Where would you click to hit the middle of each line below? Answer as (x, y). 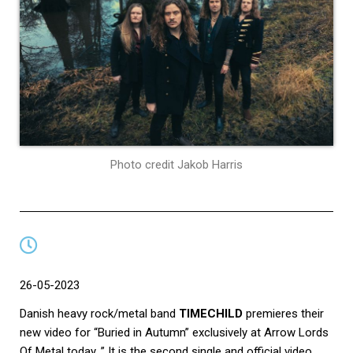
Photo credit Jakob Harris (176, 165)
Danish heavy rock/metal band (99, 314)
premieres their (283, 314)
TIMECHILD (211, 314)
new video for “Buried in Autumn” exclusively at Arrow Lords (174, 333)
